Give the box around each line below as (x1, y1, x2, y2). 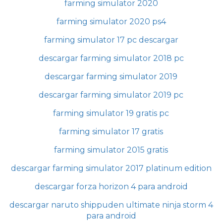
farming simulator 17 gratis (59, 126, 163, 136)
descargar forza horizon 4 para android (34, 181, 188, 191)
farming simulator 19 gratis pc (53, 108, 169, 118)
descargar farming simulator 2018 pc (38, 53, 184, 63)
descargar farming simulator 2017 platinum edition (10, 163, 212, 173)
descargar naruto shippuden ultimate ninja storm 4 (9, 200, 213, 210)
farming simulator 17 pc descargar (44, 35, 178, 45)
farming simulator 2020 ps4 (56, 16, 166, 26)
